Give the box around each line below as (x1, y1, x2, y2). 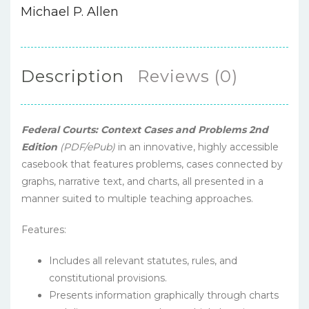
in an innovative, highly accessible (115, 141, 279, 154)
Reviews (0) (137, 66, 238, 87)
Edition (21, 141, 57, 154)
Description (21, 66, 124, 87)
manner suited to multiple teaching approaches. (21, 192, 253, 206)
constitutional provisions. (49, 272, 167, 285)
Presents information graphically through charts (49, 289, 279, 302)
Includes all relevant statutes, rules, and (49, 255, 237, 268)
